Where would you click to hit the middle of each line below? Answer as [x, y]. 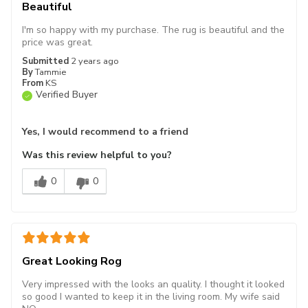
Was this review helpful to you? [97, 155]
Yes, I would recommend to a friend [105, 132]
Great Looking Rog [72, 261]
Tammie [51, 72]
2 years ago [95, 61]
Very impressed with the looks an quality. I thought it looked [153, 284]
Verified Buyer [67, 95]
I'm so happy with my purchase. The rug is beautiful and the [153, 30]
